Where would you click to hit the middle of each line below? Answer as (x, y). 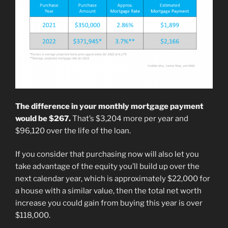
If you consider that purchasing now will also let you (107, 154)
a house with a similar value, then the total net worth (108, 191)
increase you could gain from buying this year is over (109, 203)
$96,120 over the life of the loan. (73, 131)
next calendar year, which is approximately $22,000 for (113, 179)
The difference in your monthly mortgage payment (109, 106)
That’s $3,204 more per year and (130, 118)
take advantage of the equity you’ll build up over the (107, 167)
